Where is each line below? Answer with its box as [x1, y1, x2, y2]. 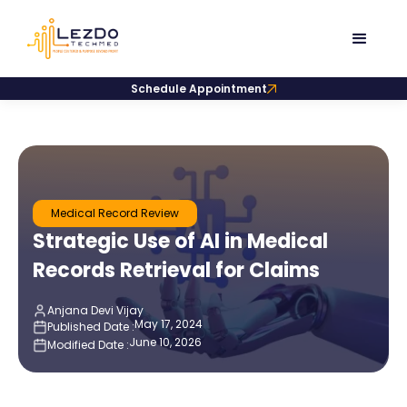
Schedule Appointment [131, 81, 267, 97]
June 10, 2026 [129, 334, 202, 351]
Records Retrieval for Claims [33, 256, 320, 285]
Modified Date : [47, 337, 129, 353]
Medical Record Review [51, 205, 179, 222]
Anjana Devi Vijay [47, 303, 144, 319]
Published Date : [47, 319, 134, 335]
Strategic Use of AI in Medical [33, 227, 328, 256]
